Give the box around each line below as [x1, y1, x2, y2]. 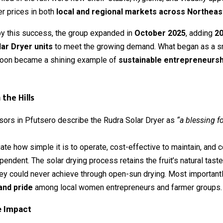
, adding [186, 28, 215, 38]
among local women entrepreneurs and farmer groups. [33, 182, 222, 192]
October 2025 [134, 28, 186, 38]
